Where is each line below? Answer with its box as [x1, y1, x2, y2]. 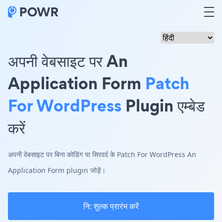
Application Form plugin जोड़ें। [8, 166, 106, 175]
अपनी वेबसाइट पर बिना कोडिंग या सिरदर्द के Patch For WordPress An [8, 150, 196, 159]
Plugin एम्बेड [121, 94, 205, 117]
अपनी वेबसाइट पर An [8, 49, 128, 72]
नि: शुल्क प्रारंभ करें [83, 201, 139, 212]
